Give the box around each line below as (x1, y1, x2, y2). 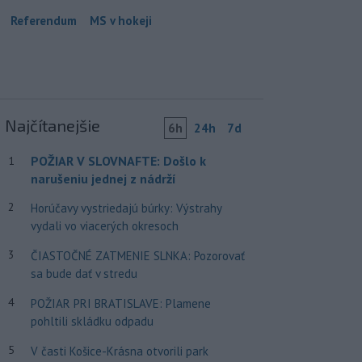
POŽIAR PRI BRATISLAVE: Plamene (30, 295, 211, 311)
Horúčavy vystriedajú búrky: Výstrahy (30, 200, 221, 216)
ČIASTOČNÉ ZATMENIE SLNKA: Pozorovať (30, 247, 245, 263)
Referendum (11, 12, 77, 28)
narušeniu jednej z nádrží (30, 170, 176, 187)
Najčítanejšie (4, 115, 100, 135)
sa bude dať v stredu (30, 265, 137, 281)
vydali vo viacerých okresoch (30, 217, 179, 234)
